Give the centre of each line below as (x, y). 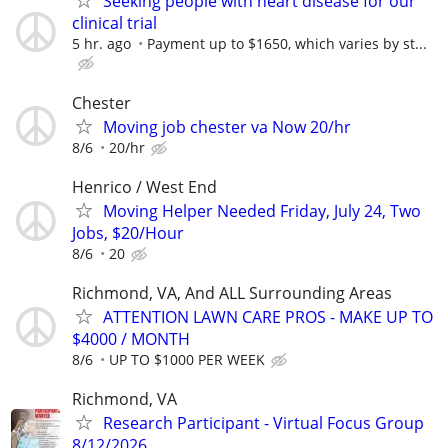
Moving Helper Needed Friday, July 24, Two (262, 210)
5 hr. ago (101, 44)
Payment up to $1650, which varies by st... (287, 44)
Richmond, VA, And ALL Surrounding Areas (232, 292)
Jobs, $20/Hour (128, 232)
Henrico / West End (144, 186)
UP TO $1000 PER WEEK (187, 359)
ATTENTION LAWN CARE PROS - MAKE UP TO (268, 316)
